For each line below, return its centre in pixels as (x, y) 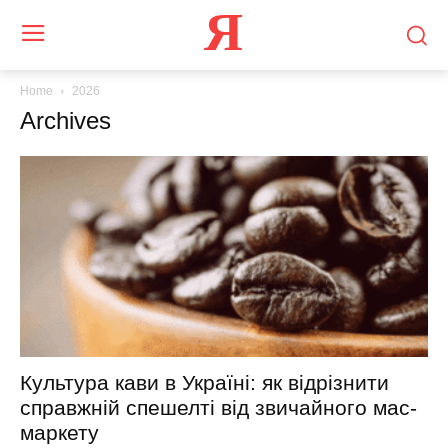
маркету (59, 433)
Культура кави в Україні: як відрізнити (204, 383)
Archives (65, 120)
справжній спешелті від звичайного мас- (218, 408)
